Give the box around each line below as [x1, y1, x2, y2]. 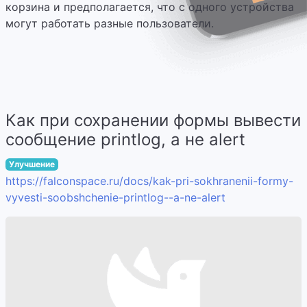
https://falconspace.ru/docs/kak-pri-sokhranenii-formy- [5, 174, 293, 188]
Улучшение [8, 159, 55, 169]
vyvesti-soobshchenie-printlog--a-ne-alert [5, 191, 225, 204]
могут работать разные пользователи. [5, 16, 214, 30]
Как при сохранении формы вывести [5, 110, 301, 130]
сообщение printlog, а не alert [5, 130, 245, 149]
